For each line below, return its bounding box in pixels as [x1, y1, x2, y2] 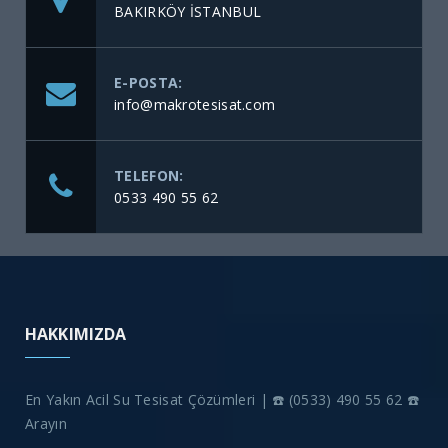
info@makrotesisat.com [114, 95, 276, 115]
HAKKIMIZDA [25, 323, 127, 346]
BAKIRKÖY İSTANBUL [114, 2, 262, 22]
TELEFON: [114, 166, 184, 186]
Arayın [25, 414, 67, 434]
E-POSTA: [114, 73, 183, 93]
